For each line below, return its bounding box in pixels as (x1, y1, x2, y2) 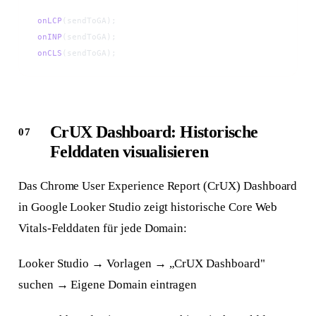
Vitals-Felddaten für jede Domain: (18, 221, 188, 236)
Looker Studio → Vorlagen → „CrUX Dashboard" (18, 257, 265, 271)
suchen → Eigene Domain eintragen (18, 278, 197, 292)
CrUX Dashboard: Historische (49, 123, 258, 142)
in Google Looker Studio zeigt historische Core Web (18, 200, 278, 214)
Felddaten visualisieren (49, 142, 208, 162)
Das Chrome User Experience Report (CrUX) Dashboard (18, 179, 298, 193)
